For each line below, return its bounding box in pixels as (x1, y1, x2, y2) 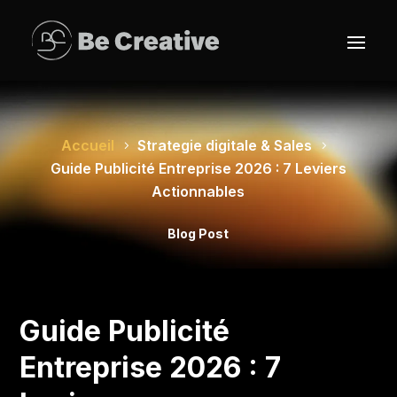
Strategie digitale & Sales (137, 136, 313, 154)
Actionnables (152, 183, 245, 200)
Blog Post (167, 226, 230, 241)
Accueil (61, 136, 115, 154)
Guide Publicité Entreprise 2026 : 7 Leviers (50, 160, 346, 177)
